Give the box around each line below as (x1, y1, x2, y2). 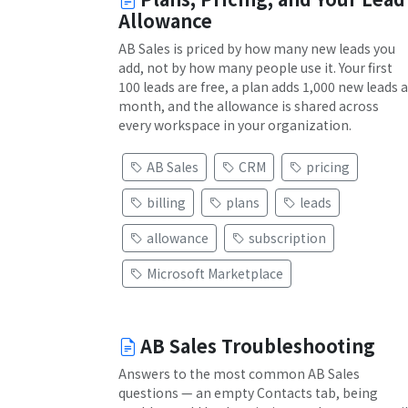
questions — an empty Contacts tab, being (118, 383, 378, 402)
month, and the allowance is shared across (118, 97, 379, 115)
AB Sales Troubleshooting (140, 332, 375, 359)
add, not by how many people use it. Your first (118, 58, 393, 76)
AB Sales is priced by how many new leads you (118, 39, 395, 57)
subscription (249, 229, 326, 247)
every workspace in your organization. (118, 116, 352, 134)
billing (147, 193, 186, 211)
